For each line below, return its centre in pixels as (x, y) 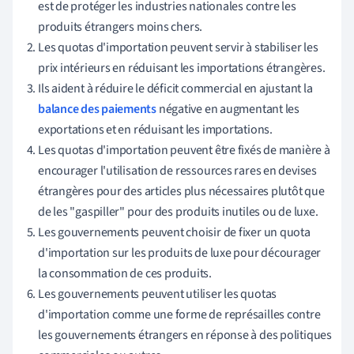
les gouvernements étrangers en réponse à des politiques (185, 335)
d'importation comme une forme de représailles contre (179, 315)
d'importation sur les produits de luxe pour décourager (180, 253)
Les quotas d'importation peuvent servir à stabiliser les (178, 48)
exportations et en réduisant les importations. (155, 130)
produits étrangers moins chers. (121, 27)
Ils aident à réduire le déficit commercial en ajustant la (175, 89)
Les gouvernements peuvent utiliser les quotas (158, 294)
